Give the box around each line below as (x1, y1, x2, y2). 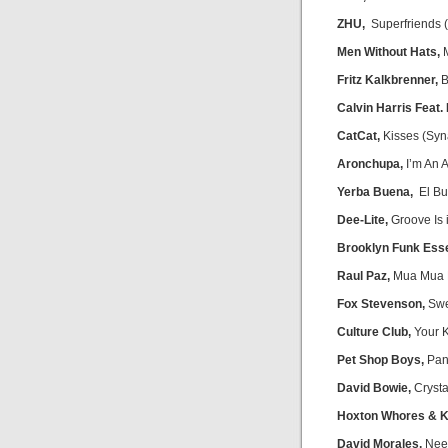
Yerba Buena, (337, 185, 413, 199)
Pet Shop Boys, (337, 353, 424, 367)
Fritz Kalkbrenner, (337, 73, 438, 87)
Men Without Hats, (337, 45, 440, 59)
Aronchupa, (337, 157, 403, 171)
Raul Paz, (337, 269, 390, 283)
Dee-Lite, (337, 213, 388, 227)
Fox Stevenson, (337, 297, 425, 311)
